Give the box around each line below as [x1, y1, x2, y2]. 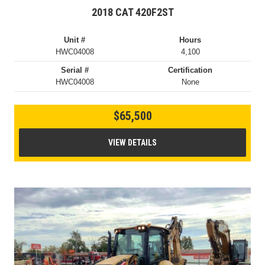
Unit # [64, 35, 86, 44]
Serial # [60, 66, 89, 75]
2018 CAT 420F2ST [91, 6, 174, 18]
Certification [168, 66, 213, 75]
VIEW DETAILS [108, 138, 157, 147]
